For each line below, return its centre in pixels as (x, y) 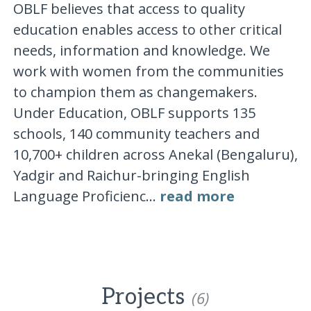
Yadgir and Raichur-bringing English (131, 175)
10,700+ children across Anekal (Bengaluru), (155, 154)
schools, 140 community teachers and (136, 133)
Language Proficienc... (86, 196)
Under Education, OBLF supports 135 (134, 112)
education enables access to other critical (147, 29)
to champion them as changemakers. (135, 92)
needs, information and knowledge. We (141, 50)
